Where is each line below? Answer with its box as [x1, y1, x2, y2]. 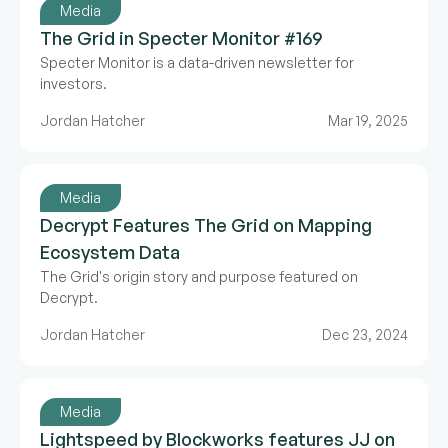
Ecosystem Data [40, 241, 180, 263]
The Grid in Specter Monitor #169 [40, 27, 322, 49]
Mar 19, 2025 [328, 112, 408, 129]
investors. [40, 75, 107, 92]
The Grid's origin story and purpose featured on [40, 268, 358, 285]
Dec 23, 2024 [322, 326, 408, 343]
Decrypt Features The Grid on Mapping [40, 214, 372, 236]
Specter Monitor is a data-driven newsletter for [40, 54, 354, 71]
